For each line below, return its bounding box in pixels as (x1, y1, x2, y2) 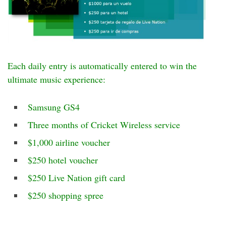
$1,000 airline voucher (28, 136, 110, 148)
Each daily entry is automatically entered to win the (8, 59, 197, 72)
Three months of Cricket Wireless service (28, 118, 180, 131)
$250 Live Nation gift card (28, 171, 125, 184)
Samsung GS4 (28, 100, 80, 113)
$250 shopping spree (28, 189, 103, 201)
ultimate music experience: (8, 73, 105, 85)
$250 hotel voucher (28, 153, 98, 166)
